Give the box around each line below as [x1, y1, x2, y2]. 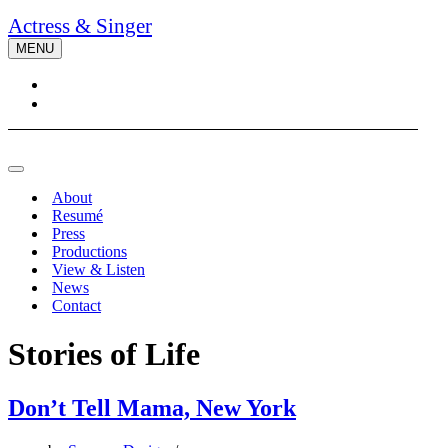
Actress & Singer [8, 14, 152, 37]
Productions [52, 243, 127, 260]
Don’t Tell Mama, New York [8, 394, 296, 421]
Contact [52, 297, 101, 314]
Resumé [52, 207, 103, 224]
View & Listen [52, 261, 145, 278]
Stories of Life [8, 336, 200, 373]
